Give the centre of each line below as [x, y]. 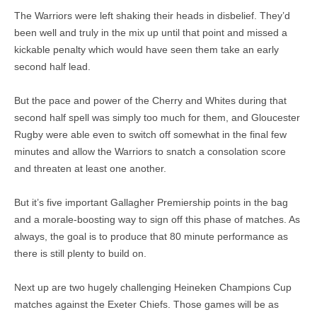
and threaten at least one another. [90, 168]
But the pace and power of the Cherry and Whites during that [150, 100]
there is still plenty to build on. [80, 253]
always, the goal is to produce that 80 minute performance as [151, 236]
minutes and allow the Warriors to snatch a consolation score [150, 151]
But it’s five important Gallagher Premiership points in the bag [151, 202]
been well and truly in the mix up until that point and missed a [151, 33]
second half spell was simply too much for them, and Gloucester [157, 117]
